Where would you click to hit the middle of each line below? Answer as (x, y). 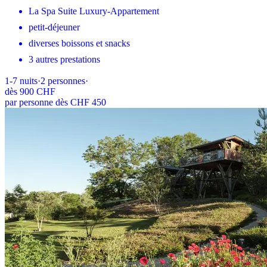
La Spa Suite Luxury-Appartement (94, 11)
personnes (66, 80)
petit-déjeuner (54, 27)
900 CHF (38, 91)
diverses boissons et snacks (79, 43)
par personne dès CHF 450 (55, 102)
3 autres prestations (64, 59)
